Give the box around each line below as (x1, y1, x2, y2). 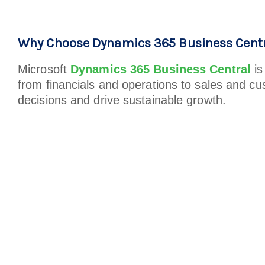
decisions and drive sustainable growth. (18, 93, 226, 106)
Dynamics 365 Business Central (70, 62, 251, 76)
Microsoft (18, 62, 70, 76)
